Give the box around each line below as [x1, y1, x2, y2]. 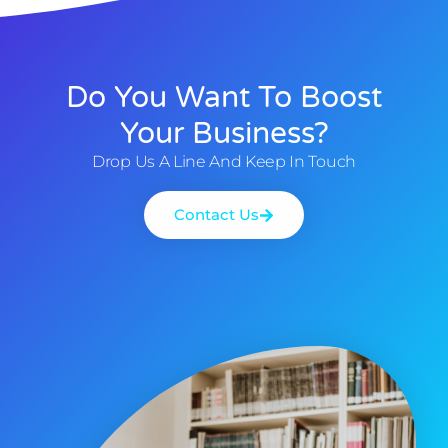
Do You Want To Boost [66, 79, 382, 117]
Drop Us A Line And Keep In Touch [92, 152, 356, 172]
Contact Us [174, 205, 259, 225]
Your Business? [119, 115, 329, 153]
